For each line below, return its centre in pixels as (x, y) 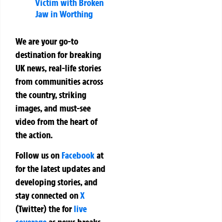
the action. (34, 135)
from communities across (59, 81)
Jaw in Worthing (64, 14)
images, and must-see (53, 108)
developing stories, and (56, 182)
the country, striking (51, 94)
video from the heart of (56, 121)
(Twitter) (32, 208)
